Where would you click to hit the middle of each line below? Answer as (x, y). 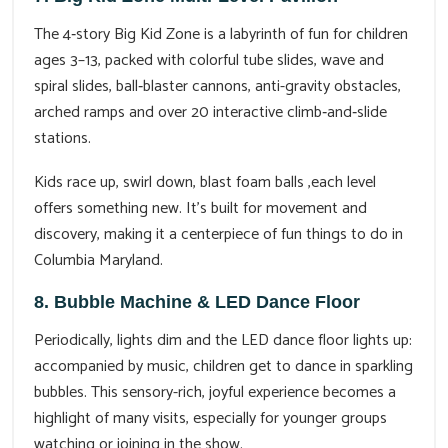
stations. (62, 138)
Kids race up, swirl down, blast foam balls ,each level (205, 182)
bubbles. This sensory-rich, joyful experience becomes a (215, 392)
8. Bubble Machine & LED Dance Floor (197, 301)
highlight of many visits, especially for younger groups (210, 418)
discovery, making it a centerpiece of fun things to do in (218, 234)
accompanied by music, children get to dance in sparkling (223, 366)
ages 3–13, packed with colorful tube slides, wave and (209, 60)
